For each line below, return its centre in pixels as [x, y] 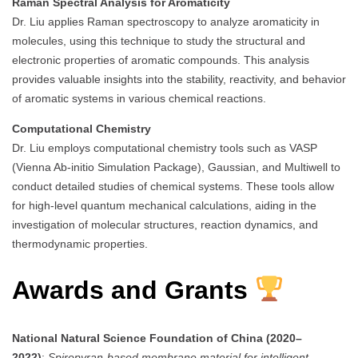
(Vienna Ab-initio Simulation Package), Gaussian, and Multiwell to [176, 167]
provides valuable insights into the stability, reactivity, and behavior [179, 79]
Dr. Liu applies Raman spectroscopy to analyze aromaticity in [166, 21]
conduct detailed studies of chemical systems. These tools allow [173, 186]
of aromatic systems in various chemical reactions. [139, 98]
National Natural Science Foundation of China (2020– [157, 338]
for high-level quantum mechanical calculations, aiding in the [164, 205]
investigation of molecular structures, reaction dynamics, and [165, 224]
